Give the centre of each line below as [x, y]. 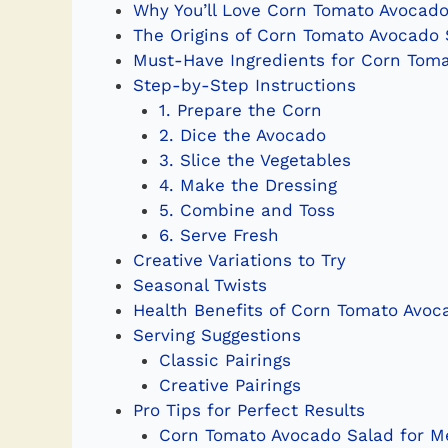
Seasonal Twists [200, 285]
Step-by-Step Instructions [244, 85]
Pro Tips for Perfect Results [249, 410]
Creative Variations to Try [239, 260]
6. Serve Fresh [218, 235]
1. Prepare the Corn [240, 110]
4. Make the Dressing [247, 185]
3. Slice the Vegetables [254, 160]
